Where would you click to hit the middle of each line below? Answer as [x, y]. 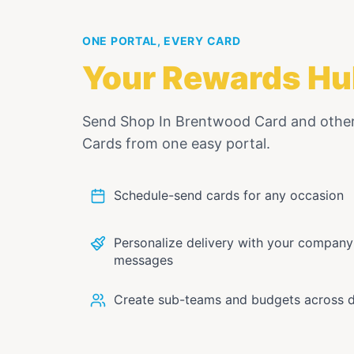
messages [143, 260]
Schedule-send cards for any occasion [229, 196]
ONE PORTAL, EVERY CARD [162, 41]
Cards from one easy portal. [176, 144]
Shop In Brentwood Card [203, 122]
